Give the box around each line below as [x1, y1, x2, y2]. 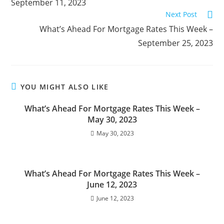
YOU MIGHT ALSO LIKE [20, 82, 109, 91]
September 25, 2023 [137, 37, 213, 48]
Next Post [165, 9, 197, 19]
